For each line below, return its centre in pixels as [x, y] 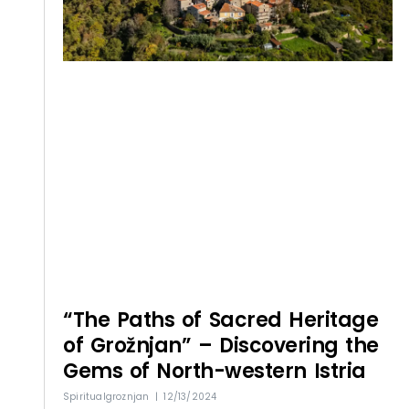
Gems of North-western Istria [215, 371]
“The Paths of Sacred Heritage [221, 320]
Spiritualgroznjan [109, 396]
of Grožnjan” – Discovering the [221, 345]
